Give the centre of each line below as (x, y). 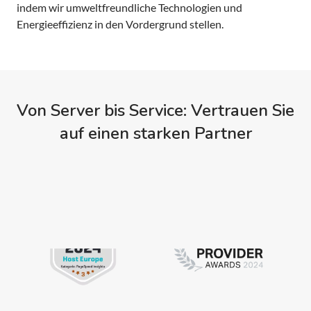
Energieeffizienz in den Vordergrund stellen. (120, 24)
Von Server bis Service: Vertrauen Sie (155, 111)
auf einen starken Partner (155, 134)
